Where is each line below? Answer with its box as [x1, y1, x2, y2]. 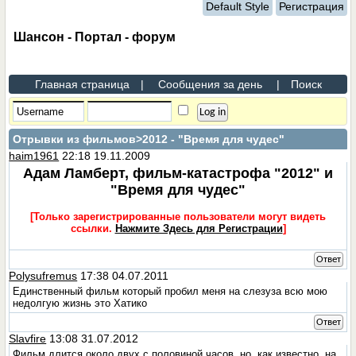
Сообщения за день [157, 78, 262, 91]
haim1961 [9, 149, 60, 162]
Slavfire [9, 332, 47, 345]
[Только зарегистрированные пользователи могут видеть [30, 211, 326, 222]
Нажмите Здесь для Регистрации [114, 222, 283, 234]
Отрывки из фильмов [13, 133, 137, 145]
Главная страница [34, 78, 130, 91]
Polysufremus [9, 269, 78, 282]
